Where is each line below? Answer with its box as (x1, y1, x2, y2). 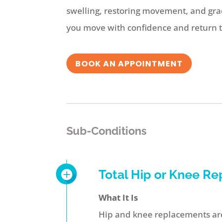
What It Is (99, 192, 138, 204)
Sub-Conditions (66, 124, 147, 138)
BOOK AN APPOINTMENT (75, 57, 183, 69)
